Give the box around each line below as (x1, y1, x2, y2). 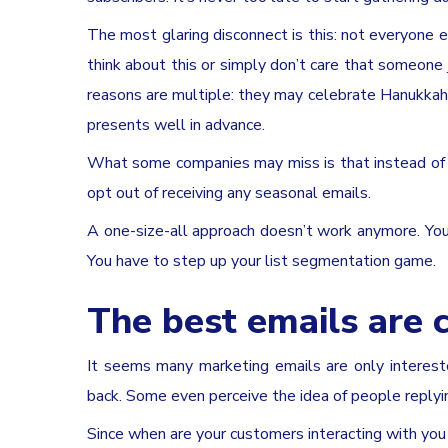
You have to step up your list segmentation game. (87, 249, 436, 272)
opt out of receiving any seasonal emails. (87, 181, 371, 204)
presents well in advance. (87, 113, 265, 136)
